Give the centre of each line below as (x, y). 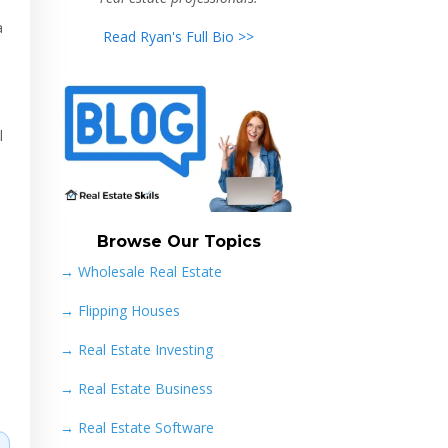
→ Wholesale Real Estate (140, 272)
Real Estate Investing (145, 350)
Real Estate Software (145, 428)
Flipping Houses (128, 311)
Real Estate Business (145, 389)
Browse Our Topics (178, 242)
